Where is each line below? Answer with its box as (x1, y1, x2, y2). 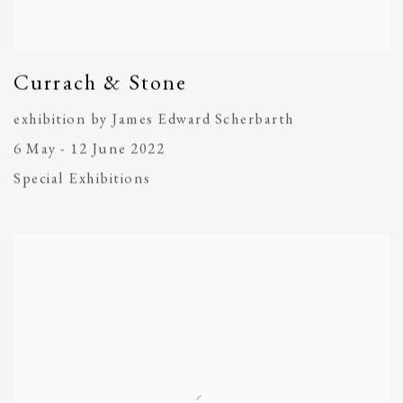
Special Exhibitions (13, 167, 151, 188)
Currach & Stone (13, 67, 188, 96)
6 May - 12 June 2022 (13, 138, 166, 158)
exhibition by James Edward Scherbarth (13, 108, 295, 129)
